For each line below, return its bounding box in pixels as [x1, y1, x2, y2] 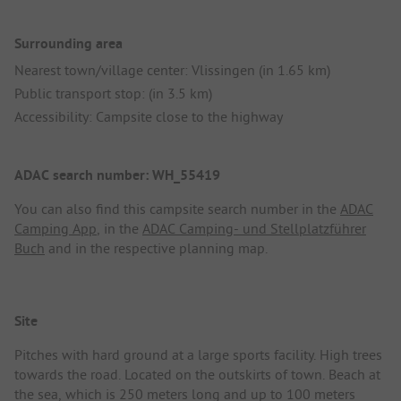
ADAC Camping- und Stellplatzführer [142, 218, 366, 237]
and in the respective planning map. [45, 238, 268, 257]
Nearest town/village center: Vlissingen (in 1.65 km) [14, 60, 330, 79]
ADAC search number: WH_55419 [14, 165, 220, 184]
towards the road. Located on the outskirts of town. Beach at [14, 365, 380, 384]
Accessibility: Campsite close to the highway [14, 107, 283, 125]
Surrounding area [14, 33, 123, 53]
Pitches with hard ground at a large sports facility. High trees [14, 346, 382, 364]
